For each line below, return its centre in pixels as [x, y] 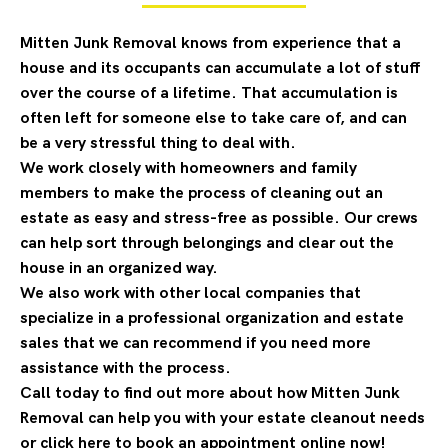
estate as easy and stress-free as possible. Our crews [219, 218]
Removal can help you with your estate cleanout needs [222, 418]
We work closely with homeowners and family [188, 168]
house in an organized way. [119, 268]
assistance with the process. [125, 368]
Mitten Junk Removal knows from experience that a [210, 43]
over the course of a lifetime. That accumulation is [209, 93]
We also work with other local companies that [190, 293]
